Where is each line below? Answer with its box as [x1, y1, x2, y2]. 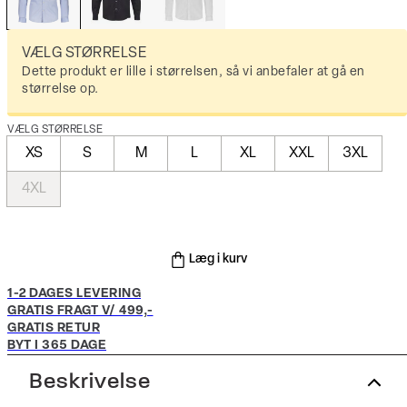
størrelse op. [22, 83, 99, 97]
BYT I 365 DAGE [7, 339, 106, 353]
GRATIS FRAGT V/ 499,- [7, 304, 154, 319]
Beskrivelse [29, 372, 151, 394]
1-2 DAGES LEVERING [7, 287, 141, 302]
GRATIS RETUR [7, 322, 100, 336]
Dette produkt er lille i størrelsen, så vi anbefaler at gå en [22, 65, 365, 80]
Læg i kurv [189, 253, 247, 267]
